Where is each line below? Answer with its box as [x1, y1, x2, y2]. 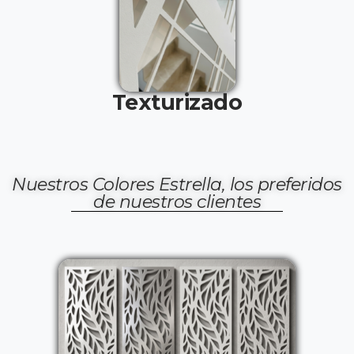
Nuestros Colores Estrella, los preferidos [12, 173, 342, 195]
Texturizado [111, 88, 243, 115]
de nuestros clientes [93, 190, 261, 213]
